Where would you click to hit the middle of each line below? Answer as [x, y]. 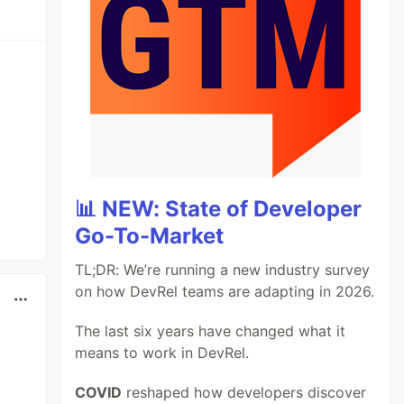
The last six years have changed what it [211, 331]
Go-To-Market [150, 236]
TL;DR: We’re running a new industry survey [223, 270]
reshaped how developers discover [244, 392]
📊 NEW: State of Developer [219, 209]
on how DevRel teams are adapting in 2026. [225, 291]
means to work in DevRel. [162, 353]
